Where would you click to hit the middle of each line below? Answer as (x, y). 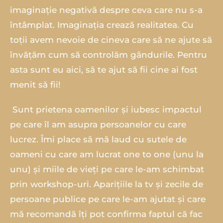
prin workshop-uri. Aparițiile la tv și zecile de (107, 184)
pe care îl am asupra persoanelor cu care (98, 124)
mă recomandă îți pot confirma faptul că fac (106, 214)
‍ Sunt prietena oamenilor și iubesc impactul (106, 109)
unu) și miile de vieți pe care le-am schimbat (107, 169)
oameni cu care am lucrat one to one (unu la (107, 154)
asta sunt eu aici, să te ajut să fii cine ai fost (104, 69)
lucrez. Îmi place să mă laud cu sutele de (98, 139)
